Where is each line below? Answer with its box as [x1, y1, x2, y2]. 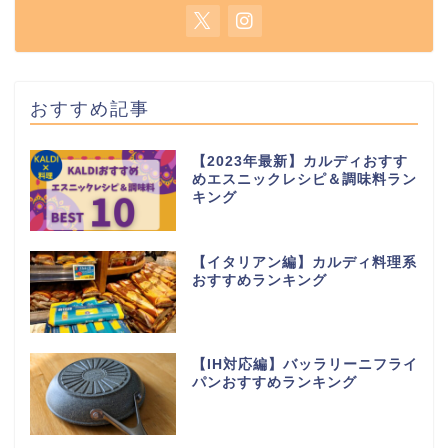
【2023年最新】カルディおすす [191, 153, 408, 169]
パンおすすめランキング [191, 375, 357, 391]
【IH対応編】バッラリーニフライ [191, 357, 418, 373]
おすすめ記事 [30, 96, 150, 119]
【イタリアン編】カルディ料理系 [191, 255, 417, 271]
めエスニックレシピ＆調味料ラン [191, 171, 417, 187]
